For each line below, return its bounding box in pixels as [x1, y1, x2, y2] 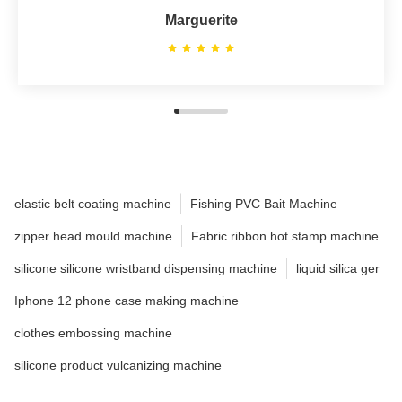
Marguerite [164, 13, 238, 29]
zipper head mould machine [14, 229, 172, 244]
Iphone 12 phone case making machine [14, 293, 239, 309]
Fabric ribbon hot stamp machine [191, 229, 379, 244]
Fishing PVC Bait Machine [190, 197, 337, 212]
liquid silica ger [296, 261, 380, 276]
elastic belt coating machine [14, 197, 171, 212]
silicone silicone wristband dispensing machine [14, 261, 277, 276]
